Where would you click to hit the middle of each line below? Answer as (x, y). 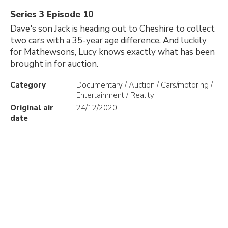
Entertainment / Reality (115, 95)
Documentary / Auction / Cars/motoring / (145, 85)
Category (28, 85)
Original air (32, 108)
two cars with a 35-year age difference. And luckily (108, 40)
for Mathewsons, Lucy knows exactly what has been (112, 52)
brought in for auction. (54, 64)
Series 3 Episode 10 (52, 15)
